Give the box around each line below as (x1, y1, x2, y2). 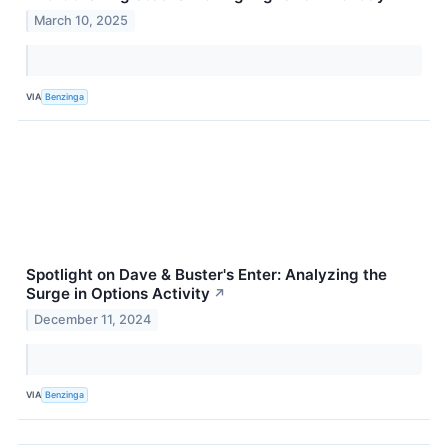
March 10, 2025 (34, 13, 129, 29)
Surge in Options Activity (26, 284, 210, 304)
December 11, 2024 (34, 311, 152, 327)
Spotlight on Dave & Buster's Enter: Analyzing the (26, 265, 387, 285)
